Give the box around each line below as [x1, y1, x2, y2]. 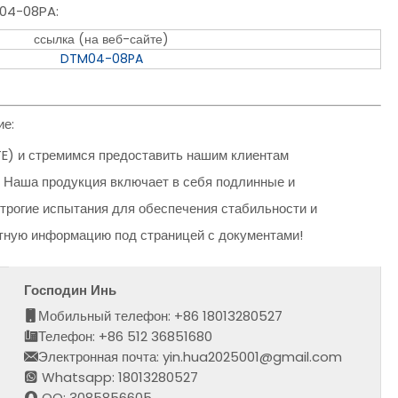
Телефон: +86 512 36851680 [38, 326, 213, 346]
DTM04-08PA [60, 50, 143, 68]
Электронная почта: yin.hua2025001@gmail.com [38, 346, 343, 366]
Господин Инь [24, 280, 117, 299]
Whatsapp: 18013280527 [38, 367, 199, 386]
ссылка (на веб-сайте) [34, 30, 169, 49]
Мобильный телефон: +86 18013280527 [38, 306, 283, 325]
